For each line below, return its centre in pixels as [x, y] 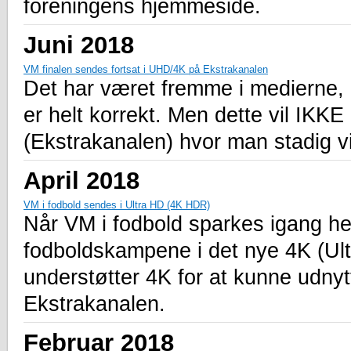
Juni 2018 [79, 44]
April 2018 [81, 180]
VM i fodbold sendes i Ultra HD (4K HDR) [117, 204]
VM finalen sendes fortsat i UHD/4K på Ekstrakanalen [146, 69]
